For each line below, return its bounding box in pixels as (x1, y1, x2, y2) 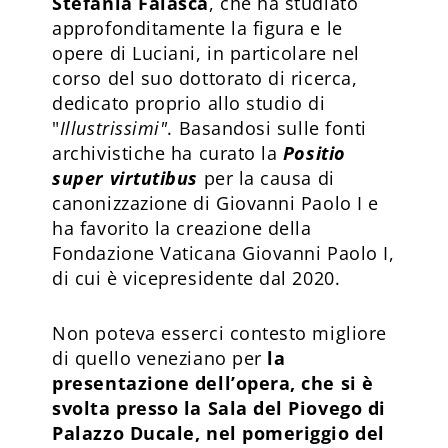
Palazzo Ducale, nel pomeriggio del (52, 420, 385, 445)
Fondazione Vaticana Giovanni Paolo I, (52, 240, 395, 265)
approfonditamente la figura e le (52, 15, 343, 40)
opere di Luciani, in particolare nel (52, 40, 360, 65)
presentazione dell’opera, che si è (52, 370, 374, 395)
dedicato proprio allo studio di (52, 90, 326, 115)
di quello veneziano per (52, 345, 262, 370)
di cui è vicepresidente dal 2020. (52, 265, 346, 290)
